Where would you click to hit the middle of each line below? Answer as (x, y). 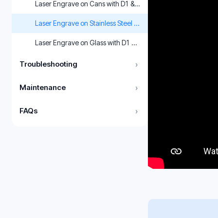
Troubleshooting (48, 64)
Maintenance (43, 87)
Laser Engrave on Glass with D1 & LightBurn (100, 43)
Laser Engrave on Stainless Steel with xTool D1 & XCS (114, 23)
